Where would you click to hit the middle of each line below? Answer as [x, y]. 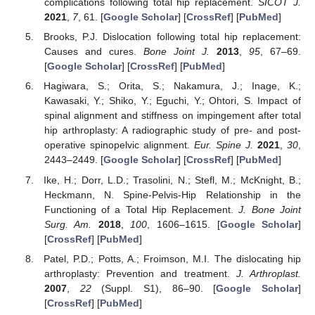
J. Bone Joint [270, 209]
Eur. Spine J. [223, 145]
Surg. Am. [68, 224]
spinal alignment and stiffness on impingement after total [172, 116]
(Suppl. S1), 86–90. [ [154, 288]
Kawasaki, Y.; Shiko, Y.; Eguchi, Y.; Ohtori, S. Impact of [172, 101]
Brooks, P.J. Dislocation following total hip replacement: [172, 37]
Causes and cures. [94, 52]
